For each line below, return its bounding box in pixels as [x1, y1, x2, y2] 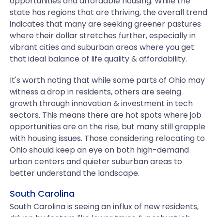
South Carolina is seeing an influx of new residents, [10, 201, 199, 212]
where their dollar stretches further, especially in [10, 30, 196, 41]
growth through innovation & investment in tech [10, 98, 193, 109]
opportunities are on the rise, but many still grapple [10, 121, 205, 132]
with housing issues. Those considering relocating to [10, 133, 205, 144]
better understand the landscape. [10, 168, 139, 179]
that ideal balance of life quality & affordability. [10, 53, 187, 64]
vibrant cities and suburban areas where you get [10, 42, 194, 53]
